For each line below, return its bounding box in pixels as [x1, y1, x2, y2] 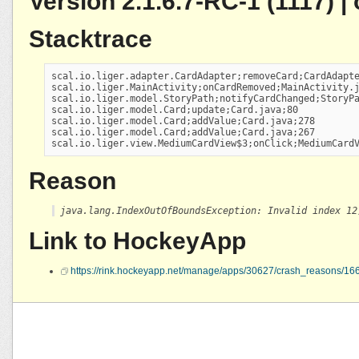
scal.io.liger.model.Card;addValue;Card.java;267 [51, 126, 316, 138]
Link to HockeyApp [29, 227, 246, 254]
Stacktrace [29, 25, 152, 52]
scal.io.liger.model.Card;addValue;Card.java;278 [51, 115, 316, 127]
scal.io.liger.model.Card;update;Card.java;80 [51, 103, 299, 115]
